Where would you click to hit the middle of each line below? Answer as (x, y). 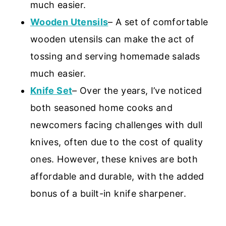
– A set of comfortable (158, 22)
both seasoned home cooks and (102, 107)
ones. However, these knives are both (114, 159)
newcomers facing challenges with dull (117, 125)
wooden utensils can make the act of (112, 39)
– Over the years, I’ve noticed (137, 90)
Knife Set (51, 90)
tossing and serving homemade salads (115, 56)
